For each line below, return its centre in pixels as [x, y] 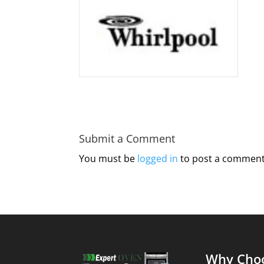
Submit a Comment [127, 138]
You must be [108, 158]
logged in [158, 158]
